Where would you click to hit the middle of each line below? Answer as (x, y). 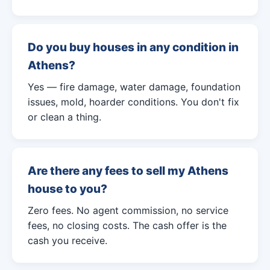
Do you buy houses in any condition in (133, 47)
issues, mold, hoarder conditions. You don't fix (133, 102)
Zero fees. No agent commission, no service (128, 210)
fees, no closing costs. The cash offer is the (127, 225)
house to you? (67, 189)
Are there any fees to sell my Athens (128, 171)
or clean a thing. (64, 117)
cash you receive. (67, 240)
